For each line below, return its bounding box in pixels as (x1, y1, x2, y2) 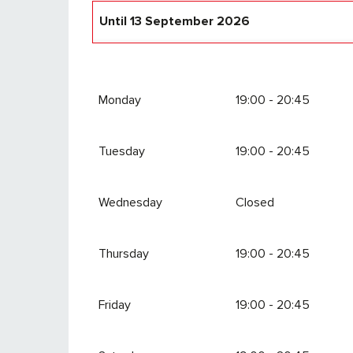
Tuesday (98, 143, 146, 159)
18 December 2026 (130, 53, 252, 69)
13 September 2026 (127, 13, 251, 29)
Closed (235, 194, 274, 210)
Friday (98, 296, 132, 313)
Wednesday (98, 194, 163, 210)
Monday (98, 91, 142, 108)
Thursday (98, 245, 150, 262)
